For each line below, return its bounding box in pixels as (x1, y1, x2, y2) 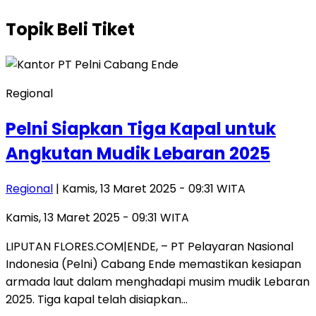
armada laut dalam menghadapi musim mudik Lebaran (6, 273, 310, 290)
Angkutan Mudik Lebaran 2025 (6, 141, 270, 165)
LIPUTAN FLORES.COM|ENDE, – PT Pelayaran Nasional (6, 238, 293, 255)
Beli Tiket (57, 17, 135, 41)
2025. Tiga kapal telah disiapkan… (6, 291, 188, 308)
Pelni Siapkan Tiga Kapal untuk (6, 116, 276, 140)
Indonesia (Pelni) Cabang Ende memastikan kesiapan (6, 255, 301, 272)
